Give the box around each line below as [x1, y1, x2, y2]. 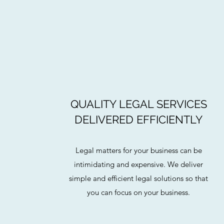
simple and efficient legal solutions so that [69, 173, 208, 183]
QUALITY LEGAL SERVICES [70, 97, 207, 110]
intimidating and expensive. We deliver [74, 159, 203, 169]
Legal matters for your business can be [75, 145, 202, 155]
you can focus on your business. [87, 187, 190, 197]
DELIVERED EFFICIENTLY [74, 113, 203, 126]
